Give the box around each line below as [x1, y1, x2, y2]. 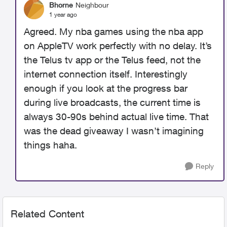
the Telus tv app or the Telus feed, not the [24, 54, 201, 65]
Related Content [11, 208, 84, 219]
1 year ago [49, 10, 77, 18]
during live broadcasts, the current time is [24, 97, 201, 108]
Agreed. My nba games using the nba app [24, 26, 203, 37]
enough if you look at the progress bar [24, 83, 187, 94]
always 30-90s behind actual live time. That [24, 111, 209, 122]
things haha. [24, 139, 80, 150]
